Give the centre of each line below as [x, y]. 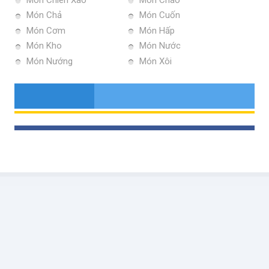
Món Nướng [50, 61]
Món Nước [160, 46]
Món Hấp [157, 30]
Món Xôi [156, 61]
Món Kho [44, 46]
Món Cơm [46, 30]
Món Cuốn [160, 15]
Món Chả [44, 15]
